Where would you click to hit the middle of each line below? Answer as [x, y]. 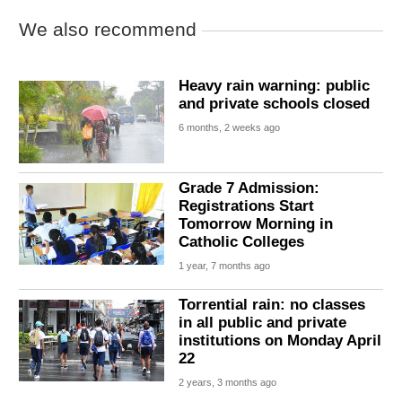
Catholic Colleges [242, 241]
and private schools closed [275, 104]
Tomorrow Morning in [256, 223]
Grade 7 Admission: [249, 188]
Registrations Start [247, 205]
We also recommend [108, 29]
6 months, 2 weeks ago [230, 128]
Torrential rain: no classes [272, 304]
